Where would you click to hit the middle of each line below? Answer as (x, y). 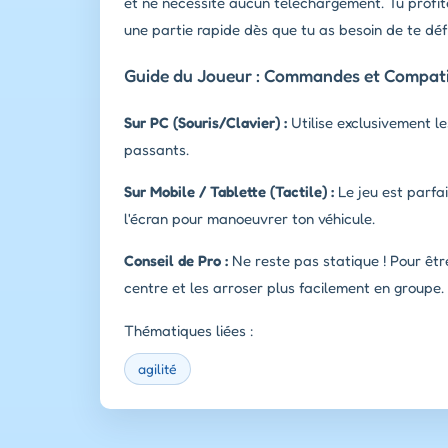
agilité (157, 368)
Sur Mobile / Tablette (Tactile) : (229, 191)
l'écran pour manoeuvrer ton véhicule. (249, 218)
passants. (156, 149)
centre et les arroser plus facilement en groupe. (284, 287)
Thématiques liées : (189, 330)
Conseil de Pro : (176, 260)
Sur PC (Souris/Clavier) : (205, 122)
